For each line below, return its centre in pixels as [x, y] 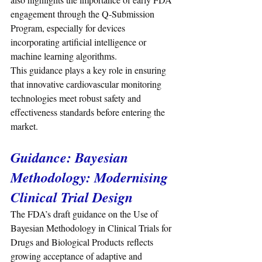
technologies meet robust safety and [77, 98]
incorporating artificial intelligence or [80, 42]
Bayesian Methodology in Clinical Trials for [92, 228]
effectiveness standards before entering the [89, 112]
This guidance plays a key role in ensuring [89, 70]
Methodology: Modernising [91, 177]
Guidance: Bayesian [71, 158]
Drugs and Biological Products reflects [83, 242]
